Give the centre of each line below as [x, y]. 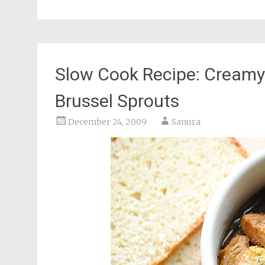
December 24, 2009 [107, 122]
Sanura [186, 122]
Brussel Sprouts [117, 101]
